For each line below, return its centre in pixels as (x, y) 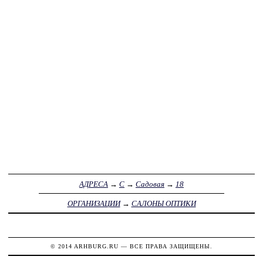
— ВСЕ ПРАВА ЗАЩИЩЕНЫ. (166, 247)
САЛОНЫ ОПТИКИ (163, 203)
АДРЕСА (94, 184)
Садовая (150, 184)
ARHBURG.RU (96, 247)
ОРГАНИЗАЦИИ (94, 203)
